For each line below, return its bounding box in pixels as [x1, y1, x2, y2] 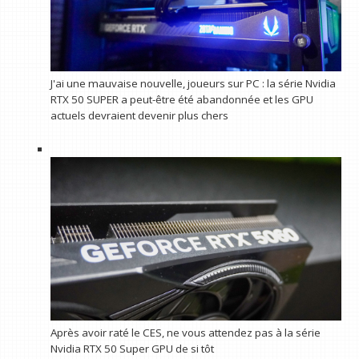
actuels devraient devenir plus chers [50, 108, 228, 123]
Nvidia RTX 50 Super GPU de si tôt [50, 341, 214, 357]
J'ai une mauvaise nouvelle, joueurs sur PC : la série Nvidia [50, 76, 336, 91]
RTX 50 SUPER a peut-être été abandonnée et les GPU [50, 92, 313, 107]
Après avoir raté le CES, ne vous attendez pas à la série [50, 325, 321, 341]
